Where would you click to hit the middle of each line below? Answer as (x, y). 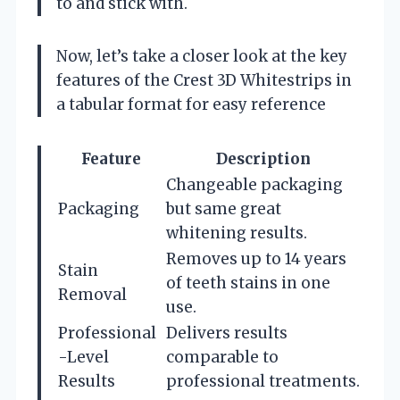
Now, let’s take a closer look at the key (202, 56)
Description (263, 158)
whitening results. (237, 233)
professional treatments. (263, 381)
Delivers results (227, 333)
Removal (92, 294)
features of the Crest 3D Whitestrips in (204, 80)
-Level (83, 357)
